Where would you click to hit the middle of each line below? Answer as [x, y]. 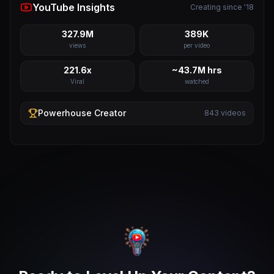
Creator [109, 113]
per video [197, 45]
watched [197, 81]
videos [232, 113]
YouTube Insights [74, 7]
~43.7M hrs [197, 70]
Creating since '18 [222, 7]
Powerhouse [65, 113]
